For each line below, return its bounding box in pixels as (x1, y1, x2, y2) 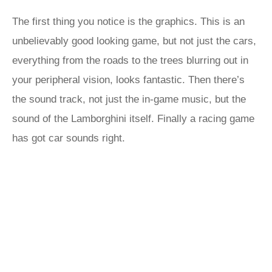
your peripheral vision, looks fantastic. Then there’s (12, 74, 245, 86)
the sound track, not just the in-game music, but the (12, 93, 246, 105)
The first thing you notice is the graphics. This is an (12, 16, 245, 27)
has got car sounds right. (12, 132, 125, 144)
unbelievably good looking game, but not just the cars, (12, 35, 256, 47)
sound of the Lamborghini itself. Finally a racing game (12, 113, 254, 124)
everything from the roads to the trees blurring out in (12, 55, 248, 66)
